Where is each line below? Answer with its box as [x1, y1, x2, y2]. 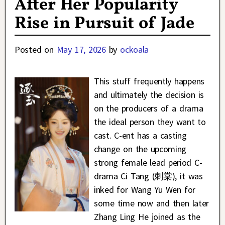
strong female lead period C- [93, 156, 202, 168]
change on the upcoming [93, 143, 187, 155]
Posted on [15, 43, 57, 55]
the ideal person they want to [93, 116, 206, 128]
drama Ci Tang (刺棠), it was [93, 170, 203, 182]
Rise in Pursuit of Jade [15, 12, 194, 36]
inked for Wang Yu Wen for [93, 183, 195, 195]
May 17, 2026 [56, 43, 106, 55]
